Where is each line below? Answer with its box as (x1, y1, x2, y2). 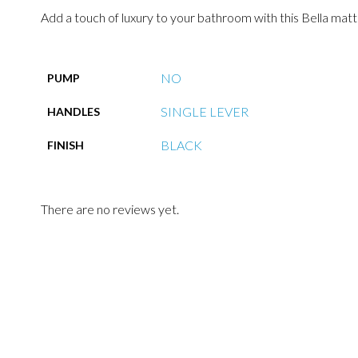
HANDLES (46, 105, 100, 119)
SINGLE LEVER (160, 104, 249, 120)
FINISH (46, 138, 84, 153)
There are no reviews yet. (40, 201, 179, 217)
